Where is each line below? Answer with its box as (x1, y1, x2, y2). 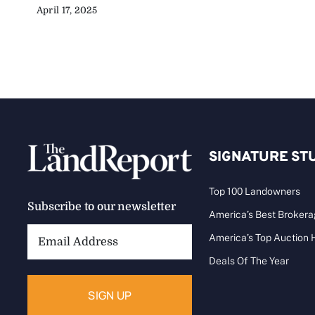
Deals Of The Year (209, 255, 290, 267)
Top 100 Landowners (209, 186, 301, 198)
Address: (27, 247, 77, 260)
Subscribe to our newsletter (27, 200, 176, 214)
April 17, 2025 (36, 5, 98, 16)
